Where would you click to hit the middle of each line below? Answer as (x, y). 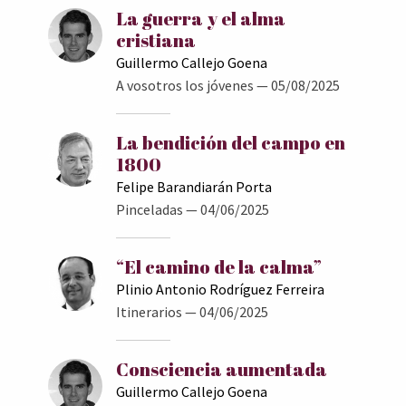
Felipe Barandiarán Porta (193, 186)
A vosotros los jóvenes (184, 85)
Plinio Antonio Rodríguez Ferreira (220, 289)
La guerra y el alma (200, 18)
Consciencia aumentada (221, 369)
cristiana (155, 40)
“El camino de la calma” (218, 266)
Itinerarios (149, 311)
